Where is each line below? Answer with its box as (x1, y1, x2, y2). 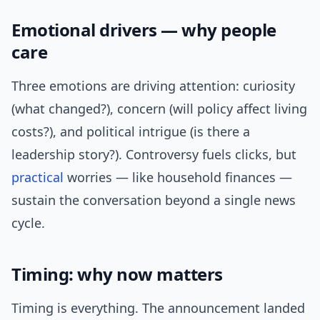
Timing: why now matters (11, 262, 223, 286)
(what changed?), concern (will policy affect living (11, 100, 307, 118)
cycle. (11, 214, 45, 232)
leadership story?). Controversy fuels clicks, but (11, 146, 296, 164)
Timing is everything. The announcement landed (11, 299, 305, 317)
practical (11, 169, 64, 186)
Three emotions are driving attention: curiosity (11, 77, 295, 95)
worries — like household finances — (64, 169, 292, 186)
